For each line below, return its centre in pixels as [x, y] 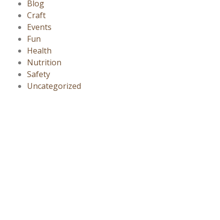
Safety [39, 74]
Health [39, 51]
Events [39, 27]
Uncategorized [54, 86]
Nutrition [44, 63]
